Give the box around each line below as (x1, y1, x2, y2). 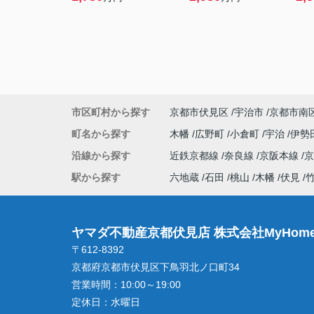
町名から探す (71, 128, 130, 139)
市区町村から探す (71, 107, 150, 118)
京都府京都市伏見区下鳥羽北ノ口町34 (71, 261, 243, 273)
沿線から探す (71, 150, 130, 161)
